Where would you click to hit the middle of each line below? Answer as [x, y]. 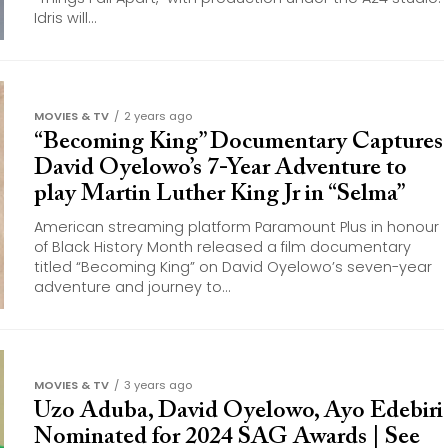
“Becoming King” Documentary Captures [238, 142]
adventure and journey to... [132, 287]
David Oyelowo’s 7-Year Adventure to [220, 168]
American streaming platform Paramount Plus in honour [236, 227]
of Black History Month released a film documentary [222, 247]
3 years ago [158, 385]
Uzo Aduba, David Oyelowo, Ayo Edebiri [238, 411]
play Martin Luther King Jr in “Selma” [219, 194]
